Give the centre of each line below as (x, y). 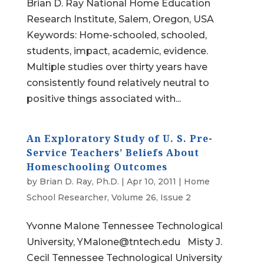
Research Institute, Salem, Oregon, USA (120, 19)
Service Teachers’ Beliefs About (113, 153)
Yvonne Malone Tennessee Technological (124, 226)
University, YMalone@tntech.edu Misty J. (124, 242)
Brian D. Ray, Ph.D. (79, 181)
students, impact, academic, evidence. (117, 51)
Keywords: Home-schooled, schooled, (116, 35)
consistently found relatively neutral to (118, 83)
